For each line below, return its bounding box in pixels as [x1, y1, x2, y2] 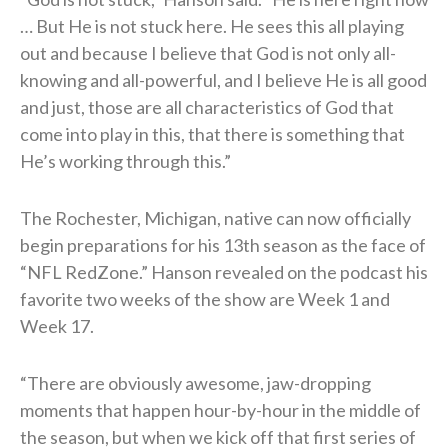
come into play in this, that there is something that [20, 122, 405, 145]
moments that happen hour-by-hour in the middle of [20, 398, 421, 421]
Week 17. [20, 314, 94, 337]
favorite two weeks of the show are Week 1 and [20, 287, 390, 310]
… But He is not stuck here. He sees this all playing [20, 14, 404, 37]
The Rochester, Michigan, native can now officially [20, 206, 411, 229]
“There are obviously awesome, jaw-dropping [20, 371, 371, 394]
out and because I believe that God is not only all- [20, 41, 396, 64]
